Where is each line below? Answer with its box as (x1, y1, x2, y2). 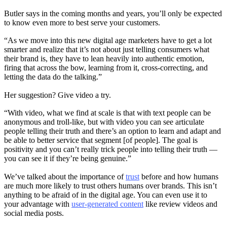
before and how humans (139, 172, 218, 181)
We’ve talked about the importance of (4, 172, 126, 181)
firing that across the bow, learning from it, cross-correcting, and (4, 63, 208, 72)
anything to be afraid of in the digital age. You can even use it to (4, 190, 207, 199)
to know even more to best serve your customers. (4, 18, 160, 27)
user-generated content (71, 199, 143, 208)
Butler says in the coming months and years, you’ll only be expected (4, 9, 222, 18)
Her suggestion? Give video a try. (4, 90, 113, 99)
